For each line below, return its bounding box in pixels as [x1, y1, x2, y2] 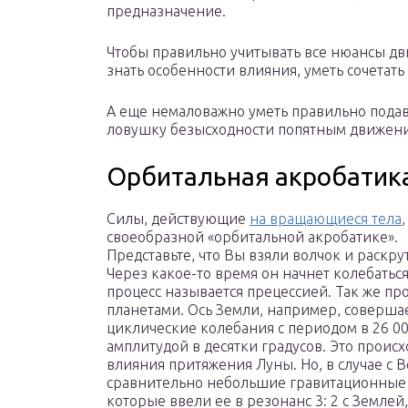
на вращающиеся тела [250, 210, 402, 228]
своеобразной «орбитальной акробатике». [107, 229, 398, 246]
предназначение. [107, 3, 226, 20]
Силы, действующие [107, 210, 250, 228]
